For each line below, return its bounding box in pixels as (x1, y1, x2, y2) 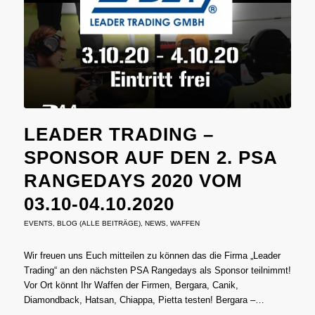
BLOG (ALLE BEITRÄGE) (56, 219, 141, 227)
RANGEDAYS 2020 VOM (23, 169, 243, 191)
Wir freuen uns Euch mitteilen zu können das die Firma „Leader (23, 250, 281, 261)
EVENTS (23, 219, 53, 227)
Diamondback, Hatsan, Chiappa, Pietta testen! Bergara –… (23, 294, 264, 305)
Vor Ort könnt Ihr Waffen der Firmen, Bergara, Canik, (23, 279, 238, 290)
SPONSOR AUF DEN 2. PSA (23, 146, 277, 168)
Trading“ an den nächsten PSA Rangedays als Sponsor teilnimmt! (23, 264, 291, 276)
